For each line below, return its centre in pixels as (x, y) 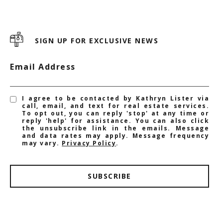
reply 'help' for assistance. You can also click (115, 120)
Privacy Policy (89, 143)
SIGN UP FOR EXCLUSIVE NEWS (97, 40)
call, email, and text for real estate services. (115, 106)
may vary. (42, 143)
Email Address (43, 66)
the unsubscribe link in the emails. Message (115, 128)
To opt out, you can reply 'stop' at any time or (115, 113)
